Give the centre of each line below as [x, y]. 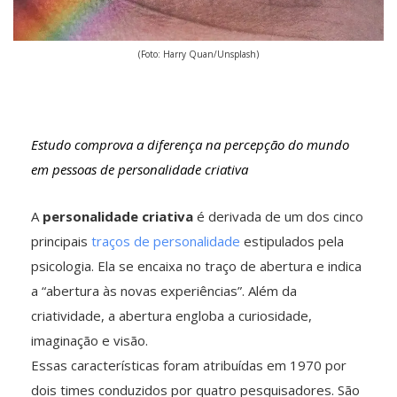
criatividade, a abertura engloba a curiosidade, [171, 316]
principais [61, 241]
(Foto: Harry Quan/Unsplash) [198, 54]
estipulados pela [292, 241]
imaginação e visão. [90, 341]
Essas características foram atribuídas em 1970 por [189, 366]
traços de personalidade [166, 241]
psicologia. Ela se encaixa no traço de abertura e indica [196, 266]
